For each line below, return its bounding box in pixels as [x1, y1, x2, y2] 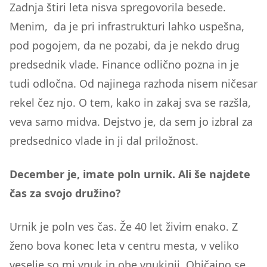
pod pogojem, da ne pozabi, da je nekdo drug [10, 38, 240, 52]
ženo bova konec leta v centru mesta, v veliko [10, 238, 239, 253]
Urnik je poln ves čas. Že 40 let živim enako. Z [10, 219, 238, 234]
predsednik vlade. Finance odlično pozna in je [10, 57, 239, 72]
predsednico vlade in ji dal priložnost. [10, 133, 198, 148]
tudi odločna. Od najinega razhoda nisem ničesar [10, 76, 257, 91]
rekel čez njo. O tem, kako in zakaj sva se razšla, [10, 95, 251, 110]
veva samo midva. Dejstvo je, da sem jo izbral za [10, 114, 253, 129]
